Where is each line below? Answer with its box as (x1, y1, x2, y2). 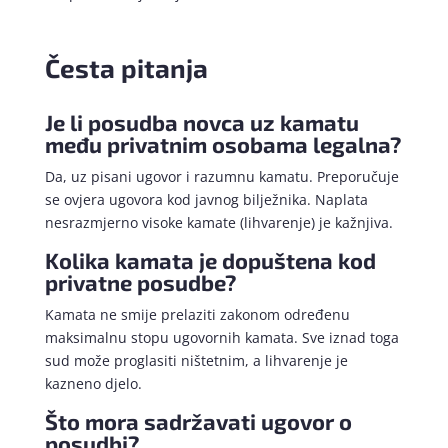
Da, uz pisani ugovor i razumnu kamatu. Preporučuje (44, 167, 399, 187)
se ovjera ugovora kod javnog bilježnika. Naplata (44, 190, 368, 210)
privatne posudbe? (44, 269, 236, 296)
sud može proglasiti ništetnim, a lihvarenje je (44, 351, 348, 371)
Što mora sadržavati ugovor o (44, 408, 352, 435)
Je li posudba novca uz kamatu (44, 109, 359, 136)
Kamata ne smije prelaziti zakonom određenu (44, 305, 350, 325)
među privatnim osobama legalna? (44, 131, 401, 158)
